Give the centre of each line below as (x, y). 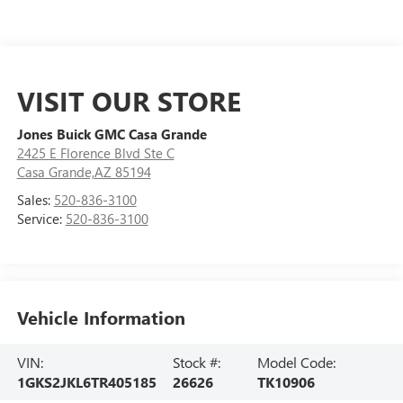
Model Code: (297, 362)
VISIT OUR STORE (129, 100)
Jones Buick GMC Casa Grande (112, 134)
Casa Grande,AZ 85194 (84, 171)
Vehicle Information (101, 317)
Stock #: (197, 362)
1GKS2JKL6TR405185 (86, 381)
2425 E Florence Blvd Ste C (95, 152)
